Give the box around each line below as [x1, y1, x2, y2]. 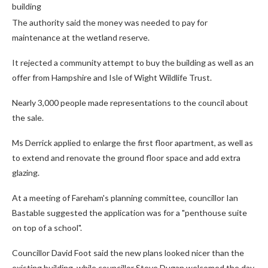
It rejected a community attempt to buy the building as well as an [12, 57, 254, 68]
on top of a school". [12, 223, 82, 233]
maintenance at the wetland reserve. [12, 32, 150, 43]
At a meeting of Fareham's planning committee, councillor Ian [12, 193, 238, 203]
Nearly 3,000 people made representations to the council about [12, 98, 248, 108]
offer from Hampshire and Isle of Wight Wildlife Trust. [12, 72, 212, 83]
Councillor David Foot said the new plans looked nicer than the [12, 248, 244, 258]
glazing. [12, 167, 39, 178]
